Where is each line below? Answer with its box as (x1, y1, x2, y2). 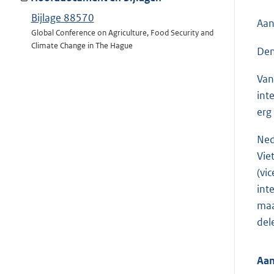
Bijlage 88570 (31, 11, 94, 25)
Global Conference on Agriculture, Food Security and (31, 28, 213, 39)
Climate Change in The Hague (31, 40, 133, 51)
